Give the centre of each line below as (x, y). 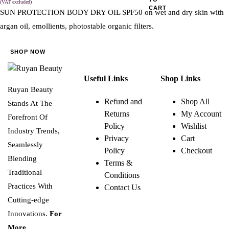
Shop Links (180, 78)
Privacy (117, 139)
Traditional (25, 172)
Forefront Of (28, 117)
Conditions (122, 175)
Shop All (195, 102)
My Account (201, 114)
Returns (117, 114)
